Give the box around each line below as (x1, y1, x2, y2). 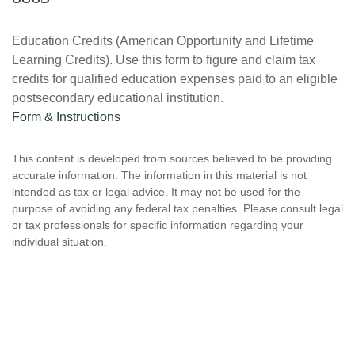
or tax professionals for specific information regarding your (12, 219, 303, 231)
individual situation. (12, 235, 107, 248)
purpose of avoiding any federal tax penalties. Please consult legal (12, 202, 343, 215)
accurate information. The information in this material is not (12, 169, 307, 181)
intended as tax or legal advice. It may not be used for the (12, 185, 300, 198)
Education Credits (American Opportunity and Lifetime (12, 34, 314, 48)
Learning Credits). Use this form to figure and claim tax (12, 53, 315, 67)
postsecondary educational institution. (12, 91, 223, 105)
